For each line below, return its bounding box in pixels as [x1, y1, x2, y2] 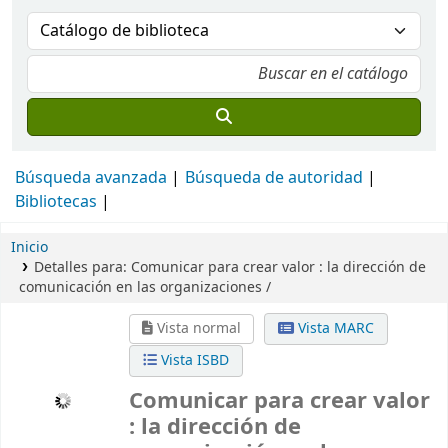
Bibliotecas [15, 190, 97, 214]
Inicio [11, 237, 48, 258]
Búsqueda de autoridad [185, 166, 363, 190]
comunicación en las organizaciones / [19, 277, 271, 298]
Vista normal [153, 318, 241, 339]
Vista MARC [294, 318, 375, 339]
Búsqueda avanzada [15, 166, 167, 190]
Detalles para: [33, 257, 131, 278]
